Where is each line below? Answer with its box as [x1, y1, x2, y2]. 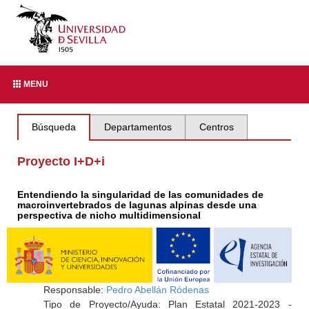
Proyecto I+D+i [17, 154, 106, 168]
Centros [199, 121, 234, 132]
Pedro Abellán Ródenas [106, 284, 209, 295]
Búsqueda [32, 121, 77, 132]
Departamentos [103, 121, 172, 132]
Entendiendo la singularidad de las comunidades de [17, 189, 264, 200]
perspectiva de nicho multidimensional [17, 210, 201, 221]
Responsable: [43, 284, 106, 295]
